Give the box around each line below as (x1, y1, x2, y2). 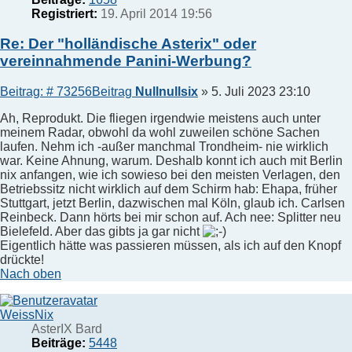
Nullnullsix (135, 85, 198, 98)
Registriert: (31, 6, 97, 20)
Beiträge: (31, 336, 86, 350)
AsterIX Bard (31, 322, 102, 335)
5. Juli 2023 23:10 (211, 85, 310, 98)
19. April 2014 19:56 (97, 6, 212, 20)
